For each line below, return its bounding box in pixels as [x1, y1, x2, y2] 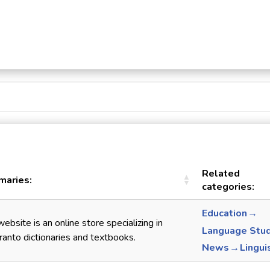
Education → [202, 207, 258, 221]
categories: [202, 180, 254, 194]
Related [202, 167, 240, 181]
